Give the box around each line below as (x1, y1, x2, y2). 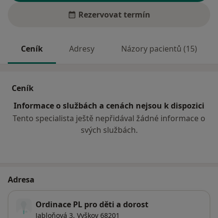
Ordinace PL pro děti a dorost (36, 199, 148, 210)
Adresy (69, 43, 95, 54)
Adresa (8, 174, 35, 185)
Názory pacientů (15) (121, 43, 197, 54)
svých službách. (80, 125, 138, 136)
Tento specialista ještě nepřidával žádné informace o (13, 113, 205, 124)
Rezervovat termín (78, 9, 150, 20)
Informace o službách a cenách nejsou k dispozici (14, 100, 204, 111)
